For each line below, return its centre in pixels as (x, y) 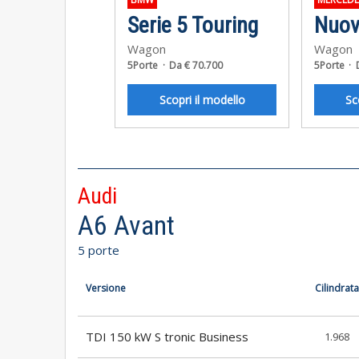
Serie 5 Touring (193, 26)
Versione (106, 288)
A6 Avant (126, 225)
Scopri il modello (202, 99)
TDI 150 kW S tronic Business (167, 336)
